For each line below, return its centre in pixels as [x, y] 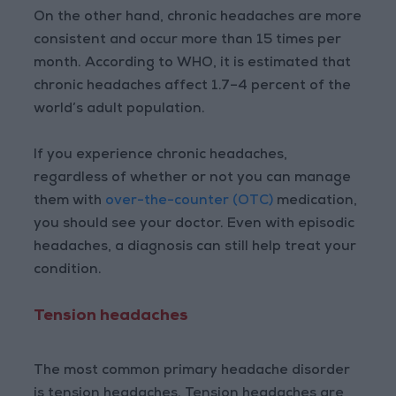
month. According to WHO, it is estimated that [193, 64]
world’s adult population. [120, 110]
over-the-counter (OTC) [188, 202]
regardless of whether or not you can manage [193, 179]
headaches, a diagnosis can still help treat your [195, 248]
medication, [316, 202]
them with [68, 202]
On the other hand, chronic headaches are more [198, 18]
